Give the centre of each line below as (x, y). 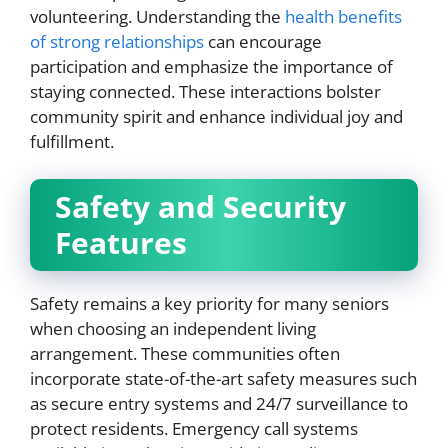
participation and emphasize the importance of (211, 66)
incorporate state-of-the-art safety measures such (223, 378)
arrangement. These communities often (185, 353)
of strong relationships (117, 41)
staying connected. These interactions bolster (205, 91)
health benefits (343, 16)
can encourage (263, 41)
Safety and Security (200, 206)
